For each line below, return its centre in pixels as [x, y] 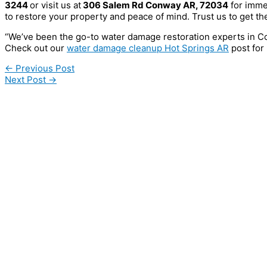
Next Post [27, 79]
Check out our [36, 48]
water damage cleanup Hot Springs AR [148, 48]
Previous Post [44, 68]
